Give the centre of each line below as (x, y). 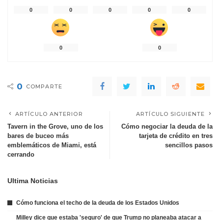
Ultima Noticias (33, 181)
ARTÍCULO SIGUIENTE (170, 114)
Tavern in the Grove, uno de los (55, 127)
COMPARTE (44, 87)
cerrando (21, 155)
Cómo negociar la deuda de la (167, 127)
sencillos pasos (189, 145)
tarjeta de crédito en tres (176, 136)
